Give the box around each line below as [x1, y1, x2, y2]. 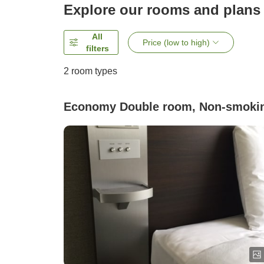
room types [69, 66, 117, 77]
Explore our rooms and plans [64, 2, 260, 18]
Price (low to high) [143, 38, 210, 48]
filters [85, 44, 109, 54]
